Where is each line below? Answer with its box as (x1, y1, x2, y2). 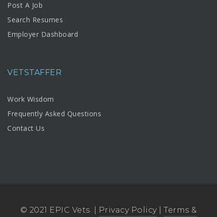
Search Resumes (7, 15, 63, 25)
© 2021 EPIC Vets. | (20, 205, 99, 215)
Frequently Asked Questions (7, 108, 101, 118)
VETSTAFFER (7, 67, 62, 77)
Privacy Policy (98, 205, 157, 215)
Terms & (164, 205, 197, 215)
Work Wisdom (7, 94, 54, 104)
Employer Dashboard (7, 30, 78, 39)
